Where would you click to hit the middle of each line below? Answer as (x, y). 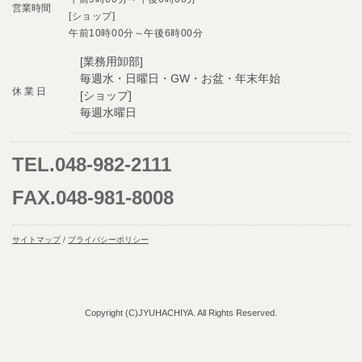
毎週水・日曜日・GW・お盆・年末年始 (180, 78)
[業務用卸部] (112, 61)
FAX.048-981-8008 (93, 197)
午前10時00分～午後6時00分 (136, 33)
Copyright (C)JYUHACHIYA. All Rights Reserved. (181, 312)
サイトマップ (36, 239)
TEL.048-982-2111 (92, 164)
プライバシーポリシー (108, 239)
